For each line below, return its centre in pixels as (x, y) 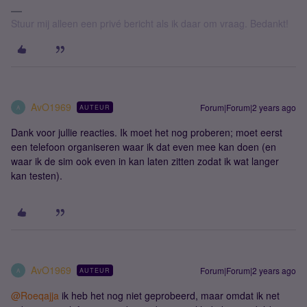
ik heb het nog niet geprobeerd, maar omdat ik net (169, 295)
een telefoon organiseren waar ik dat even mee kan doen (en (144, 147)
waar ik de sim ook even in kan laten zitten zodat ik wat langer (145, 161)
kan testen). (38, 175)
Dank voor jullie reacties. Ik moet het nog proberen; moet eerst (147, 132)
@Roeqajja (35, 295)
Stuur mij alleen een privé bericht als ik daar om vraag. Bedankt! (150, 23)
